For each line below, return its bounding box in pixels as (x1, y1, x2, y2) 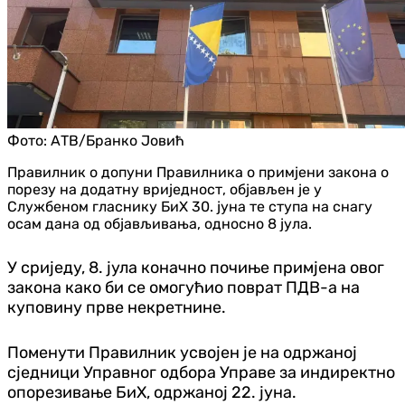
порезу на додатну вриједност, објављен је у (7, 180, 322, 198)
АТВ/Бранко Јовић (51, 131, 184, 149)
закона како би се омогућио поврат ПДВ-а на (7, 277, 360, 297)
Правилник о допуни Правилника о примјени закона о (7, 163, 389, 181)
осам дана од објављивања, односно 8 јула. (7, 214, 312, 232)
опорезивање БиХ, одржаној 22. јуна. (7, 381, 297, 402)
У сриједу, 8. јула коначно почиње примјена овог (7, 257, 384, 278)
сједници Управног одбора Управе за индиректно (7, 362, 395, 382)
